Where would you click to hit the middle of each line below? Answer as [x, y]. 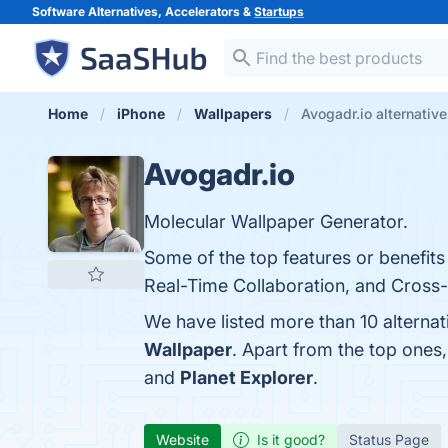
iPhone [141, 113]
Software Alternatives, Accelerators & [143, 11]
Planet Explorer [246, 377]
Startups [279, 11]
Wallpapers [233, 113]
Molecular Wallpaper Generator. [276, 221]
